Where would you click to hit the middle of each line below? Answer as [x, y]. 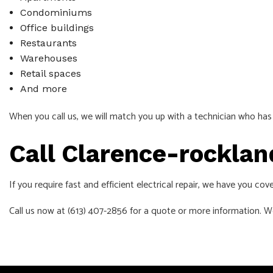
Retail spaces [50, 73]
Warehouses [48, 58]
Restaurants [48, 43]
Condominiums [56, 12]
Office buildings [57, 27]
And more [43, 88]
